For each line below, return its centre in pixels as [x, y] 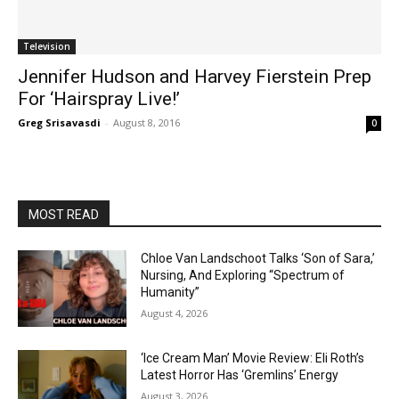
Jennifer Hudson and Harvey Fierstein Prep [195, 77]
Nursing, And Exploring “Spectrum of [243, 275]
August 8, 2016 [147, 122]
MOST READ [64, 215]
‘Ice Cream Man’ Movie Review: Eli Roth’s [253, 358]
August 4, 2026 [175, 313]
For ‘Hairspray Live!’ [99, 99]
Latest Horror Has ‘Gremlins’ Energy [240, 375]
